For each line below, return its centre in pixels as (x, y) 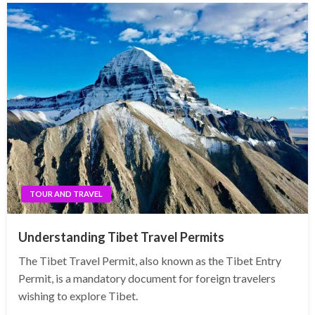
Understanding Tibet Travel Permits (121, 237)
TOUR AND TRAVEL (66, 194)
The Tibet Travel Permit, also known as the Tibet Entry (150, 261)
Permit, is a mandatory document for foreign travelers (147, 278)
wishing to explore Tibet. (78, 296)
